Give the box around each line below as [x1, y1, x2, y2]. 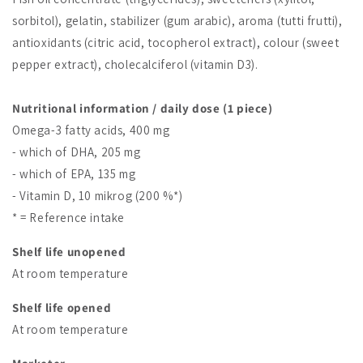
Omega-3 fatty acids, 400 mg [12, 122, 170, 139]
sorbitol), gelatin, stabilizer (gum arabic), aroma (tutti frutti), [12, 13, 343, 29]
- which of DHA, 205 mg [12, 144, 141, 160]
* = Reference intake [12, 210, 125, 226]
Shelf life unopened [12, 244, 126, 260]
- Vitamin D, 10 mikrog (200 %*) [12, 188, 183, 204]
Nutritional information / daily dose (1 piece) [12, 100, 273, 117]
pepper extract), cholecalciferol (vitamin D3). [12, 57, 258, 73]
